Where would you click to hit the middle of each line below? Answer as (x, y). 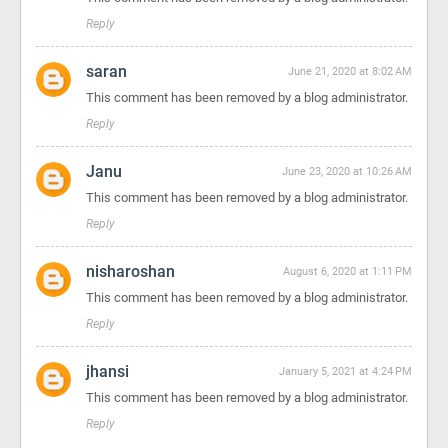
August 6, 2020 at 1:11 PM (347, 271)
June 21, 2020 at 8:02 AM (350, 71)
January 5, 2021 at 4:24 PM (345, 371)
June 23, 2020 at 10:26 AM (347, 171)
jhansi (107, 371)
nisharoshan (130, 271)
